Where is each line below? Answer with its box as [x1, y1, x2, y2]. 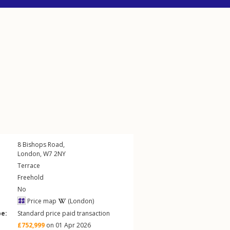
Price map [26, 197, 56, 205]
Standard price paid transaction [17, 209, 110, 218]
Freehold [17, 173, 44, 182]
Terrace [17, 161, 40, 170]
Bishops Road [23, 140, 63, 149]
